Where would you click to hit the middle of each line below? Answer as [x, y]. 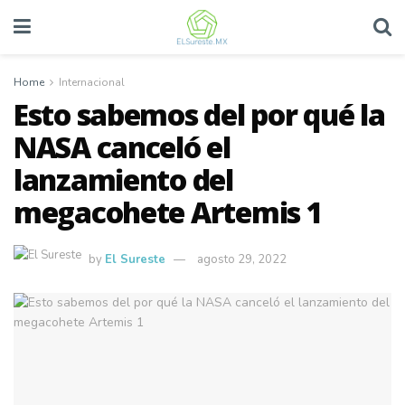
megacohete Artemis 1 [168, 212]
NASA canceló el [122, 147]
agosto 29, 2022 [242, 259]
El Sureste [135, 259]
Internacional [92, 82]
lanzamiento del [123, 179]
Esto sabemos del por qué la [199, 114]
